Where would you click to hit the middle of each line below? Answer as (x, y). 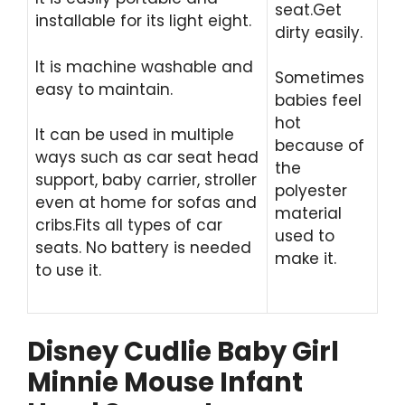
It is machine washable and (144, 66)
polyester (311, 191)
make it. (306, 259)
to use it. (68, 270)
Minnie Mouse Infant (165, 382)
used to (305, 236)
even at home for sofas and (146, 202)
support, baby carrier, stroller (146, 180)
